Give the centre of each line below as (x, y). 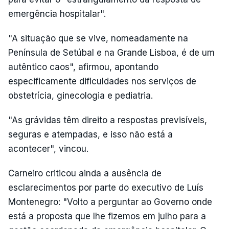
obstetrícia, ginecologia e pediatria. (81, 96)
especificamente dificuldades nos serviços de (102, 81)
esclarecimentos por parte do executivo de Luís (106, 188)
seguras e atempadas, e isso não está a (90, 134)
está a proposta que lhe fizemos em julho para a (107, 216)
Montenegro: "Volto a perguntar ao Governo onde (110, 202)
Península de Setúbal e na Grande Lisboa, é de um (111, 53)
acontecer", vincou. (48, 149)
